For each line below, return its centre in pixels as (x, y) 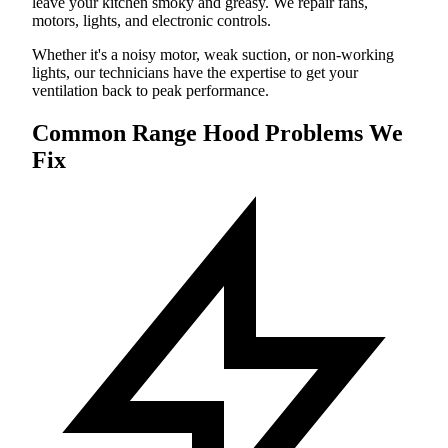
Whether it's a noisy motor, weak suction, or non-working (213, 54)
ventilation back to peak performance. (150, 90)
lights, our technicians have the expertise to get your (195, 72)
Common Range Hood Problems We (217, 132)
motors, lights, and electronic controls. (151, 20)
